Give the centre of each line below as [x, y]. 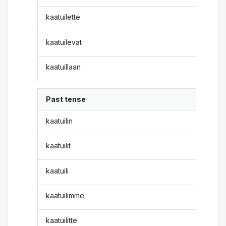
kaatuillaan [64, 67]
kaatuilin [60, 121]
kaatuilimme [65, 195]
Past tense [66, 99]
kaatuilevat [64, 42]
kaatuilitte [62, 220]
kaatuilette [63, 17]
